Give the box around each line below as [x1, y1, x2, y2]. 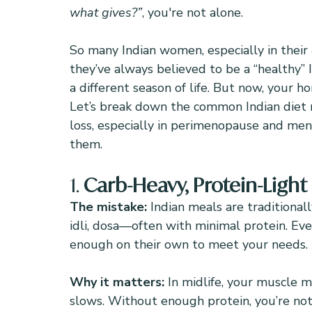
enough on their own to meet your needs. [70, 236, 308, 253]
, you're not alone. [142, 4, 243, 21]
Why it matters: [70, 274, 168, 290]
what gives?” [70, 4, 142, 21]
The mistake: [70, 198, 150, 215]
